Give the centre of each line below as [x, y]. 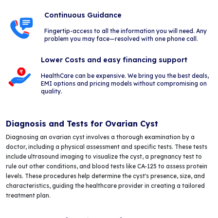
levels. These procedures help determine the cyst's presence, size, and [105, 176]
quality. [52, 91]
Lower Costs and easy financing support [114, 60]
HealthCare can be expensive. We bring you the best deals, [125, 76]
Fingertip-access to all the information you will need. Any [125, 31]
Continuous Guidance [83, 15]
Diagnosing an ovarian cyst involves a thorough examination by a [100, 137]
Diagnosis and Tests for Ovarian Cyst [82, 124]
